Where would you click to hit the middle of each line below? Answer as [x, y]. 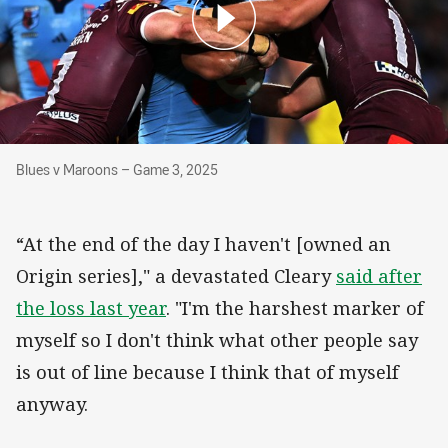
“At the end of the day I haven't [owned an [203, 244]
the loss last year [91, 308]
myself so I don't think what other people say [217, 340]
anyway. [52, 404]
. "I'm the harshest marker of [295, 308]
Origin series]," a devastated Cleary [176, 276]
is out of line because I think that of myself [207, 372]
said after [379, 276]
